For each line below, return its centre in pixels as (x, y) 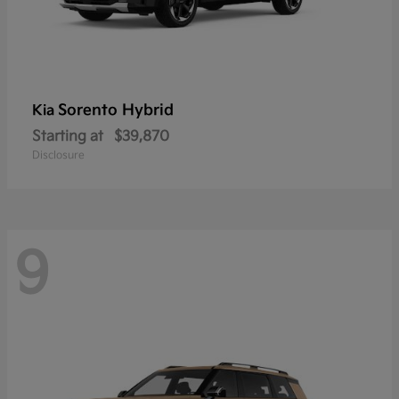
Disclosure (58, 155)
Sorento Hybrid (116, 110)
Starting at (68, 136)
